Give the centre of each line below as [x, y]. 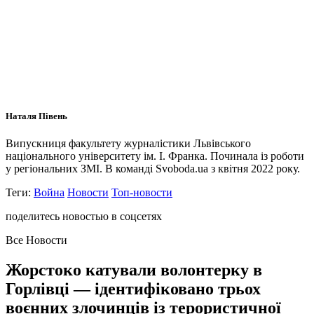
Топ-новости [142, 193]
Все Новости [36, 240]
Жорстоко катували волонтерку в [134, 270]
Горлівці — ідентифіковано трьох [133, 289]
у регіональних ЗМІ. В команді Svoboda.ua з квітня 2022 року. [153, 169]
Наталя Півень [36, 116]
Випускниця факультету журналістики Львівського [128, 144]
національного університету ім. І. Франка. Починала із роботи [155, 156]
